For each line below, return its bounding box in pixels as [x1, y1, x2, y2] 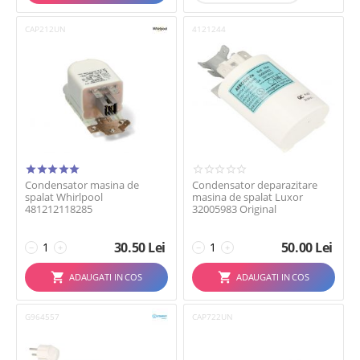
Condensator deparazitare [192, 178, 317, 192]
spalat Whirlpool [25, 190, 103, 204]
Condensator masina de [25, 178, 139, 192]
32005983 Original [192, 202, 276, 216]
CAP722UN [192, 311, 233, 322]
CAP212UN [25, 23, 66, 35]
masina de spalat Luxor [192, 190, 303, 204]
